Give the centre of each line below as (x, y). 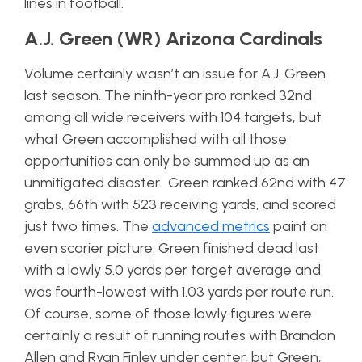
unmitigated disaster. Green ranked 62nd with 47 (185, 183)
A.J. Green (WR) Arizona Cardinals (173, 38)
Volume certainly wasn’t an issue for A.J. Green (175, 74)
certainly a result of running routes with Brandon (180, 335)
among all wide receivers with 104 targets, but (173, 117)
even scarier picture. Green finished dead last (172, 248)
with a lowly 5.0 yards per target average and (173, 270)
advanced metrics (211, 226)
